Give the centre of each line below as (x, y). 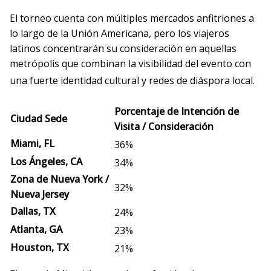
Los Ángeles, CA (46, 161)
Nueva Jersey (40, 194)
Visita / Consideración (164, 126)
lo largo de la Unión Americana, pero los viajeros (119, 34)
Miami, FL (32, 143)
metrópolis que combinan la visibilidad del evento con (130, 64)
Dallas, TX (33, 211)
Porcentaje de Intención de (177, 111)
